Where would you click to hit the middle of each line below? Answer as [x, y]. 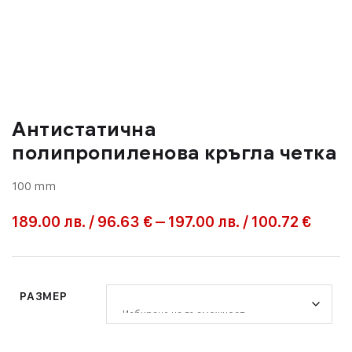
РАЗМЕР [44, 296]
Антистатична [84, 129]
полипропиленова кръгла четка [174, 153]
